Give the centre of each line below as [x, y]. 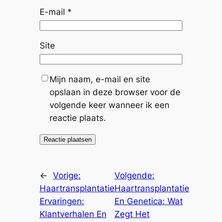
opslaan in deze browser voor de [115, 92]
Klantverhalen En [73, 214]
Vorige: [67, 176]
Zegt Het [132, 214]
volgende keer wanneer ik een [109, 105]
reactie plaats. [78, 118]
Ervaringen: [62, 201]
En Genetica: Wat [148, 201]
